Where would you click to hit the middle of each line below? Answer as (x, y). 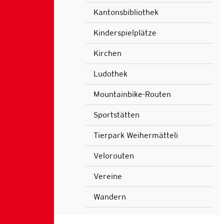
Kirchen (107, 53)
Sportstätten (116, 114)
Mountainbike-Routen (132, 94)
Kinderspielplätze (125, 32)
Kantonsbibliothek (126, 12)
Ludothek (110, 73)
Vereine (107, 176)
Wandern (109, 196)
